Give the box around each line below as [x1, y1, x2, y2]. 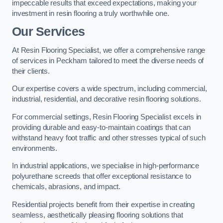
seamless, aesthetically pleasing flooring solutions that [12, 211, 183, 219]
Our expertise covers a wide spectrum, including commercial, [12, 85, 207, 93]
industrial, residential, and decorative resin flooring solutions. [12, 95, 201, 104]
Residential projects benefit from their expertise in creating [12, 200, 195, 209]
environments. [12, 144, 58, 152]
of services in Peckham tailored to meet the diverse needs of [12, 56, 204, 65]
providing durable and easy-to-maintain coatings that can [12, 123, 191, 131]
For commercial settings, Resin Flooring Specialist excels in [12, 112, 202, 121]
